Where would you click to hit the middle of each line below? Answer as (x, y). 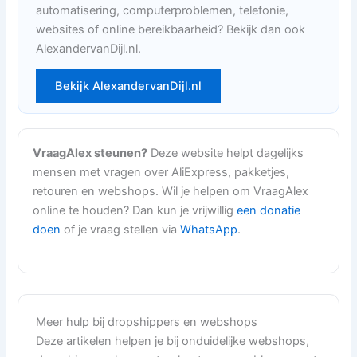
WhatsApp (209, 230)
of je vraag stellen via (121, 230)
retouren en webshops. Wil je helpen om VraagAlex (171, 192)
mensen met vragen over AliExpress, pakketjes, (161, 173)
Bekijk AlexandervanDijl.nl (129, 86)
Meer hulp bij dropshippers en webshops (147, 322)
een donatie (269, 211)
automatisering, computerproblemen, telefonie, (163, 11)
